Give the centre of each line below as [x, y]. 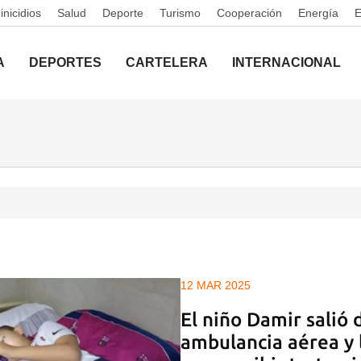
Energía [318, 13]
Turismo [180, 13]
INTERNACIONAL [286, 62]
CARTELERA [167, 62]
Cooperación [249, 13]
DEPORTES [65, 62]
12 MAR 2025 [216, 285]
